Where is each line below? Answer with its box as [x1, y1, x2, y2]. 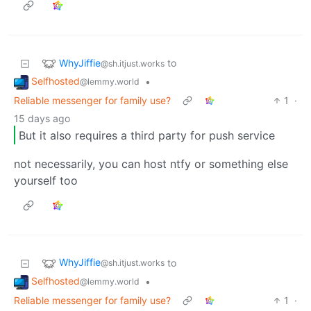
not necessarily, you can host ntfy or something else [14, 157, 288, 171]
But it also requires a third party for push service [19, 128, 275, 142]
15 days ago [14, 112, 70, 125]
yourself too [14, 174, 78, 188]
